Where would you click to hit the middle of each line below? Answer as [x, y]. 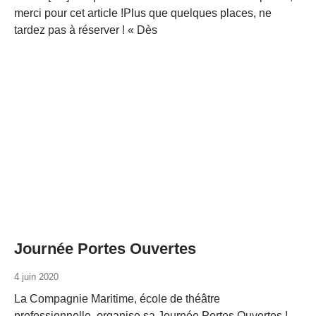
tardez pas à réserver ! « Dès [86, 30]
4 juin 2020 [36, 277]
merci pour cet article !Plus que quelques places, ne [143, 13]
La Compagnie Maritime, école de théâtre [117, 299]
